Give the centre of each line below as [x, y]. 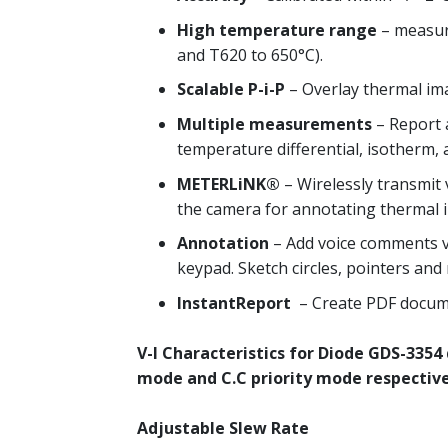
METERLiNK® [228, 183]
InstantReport [234, 302]
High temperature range [277, 29]
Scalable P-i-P [231, 89]
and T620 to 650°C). [250, 54]
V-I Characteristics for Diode [250, 353]
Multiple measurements [274, 123]
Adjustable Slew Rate [223, 428]
